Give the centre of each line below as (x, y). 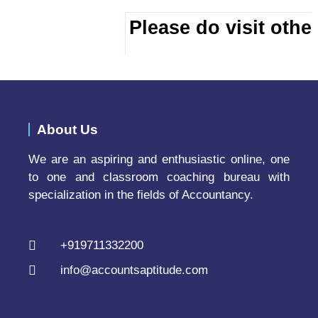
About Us (67, 129)
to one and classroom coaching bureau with (159, 177)
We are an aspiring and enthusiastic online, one (159, 159)
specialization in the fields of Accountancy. (141, 194)
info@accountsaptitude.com (134, 270)
